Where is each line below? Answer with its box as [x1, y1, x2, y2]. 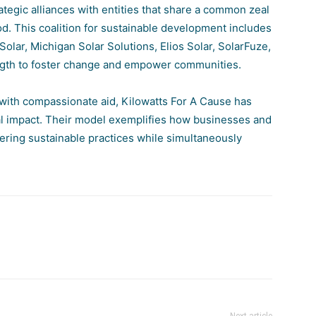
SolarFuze [218, 39, 268, 53]
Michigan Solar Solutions [30, 39, 154, 53]
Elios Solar [160, 39, 212, 53]
